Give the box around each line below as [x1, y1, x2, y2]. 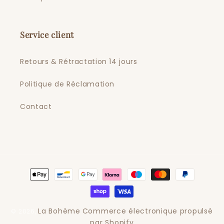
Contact [20, 101, 52, 112]
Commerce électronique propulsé [82, 206, 213, 216]
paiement [17, 190, 59, 202]
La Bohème [38, 206, 80, 216]
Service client [20, 28, 74, 40]
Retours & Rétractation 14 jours [20, 56, 137, 67]
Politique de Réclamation [20, 79, 115, 89]
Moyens [17, 163, 50, 175]
